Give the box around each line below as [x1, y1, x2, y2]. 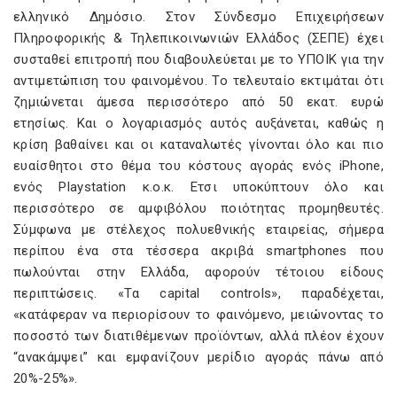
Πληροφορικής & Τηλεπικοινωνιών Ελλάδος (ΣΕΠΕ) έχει [13, 30, 384, 46]
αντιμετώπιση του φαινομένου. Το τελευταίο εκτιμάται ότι [13, 73, 384, 89]
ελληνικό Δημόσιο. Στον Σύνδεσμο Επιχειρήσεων [13, 9, 384, 25]
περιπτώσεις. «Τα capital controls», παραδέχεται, [13, 285, 384, 301]
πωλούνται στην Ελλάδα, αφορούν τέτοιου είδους [13, 264, 384, 280]
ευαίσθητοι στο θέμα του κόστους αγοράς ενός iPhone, [13, 158, 384, 174]
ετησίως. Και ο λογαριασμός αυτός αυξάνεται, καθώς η [13, 115, 384, 131]
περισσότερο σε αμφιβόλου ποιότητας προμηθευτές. [13, 200, 384, 216]
